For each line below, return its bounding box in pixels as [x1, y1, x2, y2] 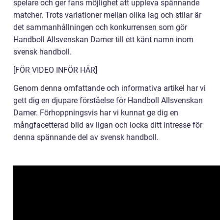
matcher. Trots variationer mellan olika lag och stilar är [13, 10, 201, 20]
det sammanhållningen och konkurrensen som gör [13, 23, 187, 32]
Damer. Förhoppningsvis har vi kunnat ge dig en [13, 108, 178, 118]
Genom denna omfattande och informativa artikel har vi [13, 83, 206, 93]
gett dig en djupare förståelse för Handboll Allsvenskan [13, 96, 203, 106]
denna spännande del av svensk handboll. [13, 133, 159, 142]
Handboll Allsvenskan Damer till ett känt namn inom [13, 35, 193, 45]
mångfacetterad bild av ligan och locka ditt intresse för [13, 120, 202, 130]
